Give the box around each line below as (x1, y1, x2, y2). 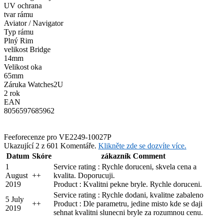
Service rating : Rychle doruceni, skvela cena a (54, 162, 197, 171)
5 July (5, 195, 24, 203)
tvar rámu (4, 10, 33, 18)
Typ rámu (4, 27, 34, 36)
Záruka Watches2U (4, 80, 63, 89)
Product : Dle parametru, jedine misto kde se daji (54, 199, 202, 208)
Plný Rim (4, 36, 33, 45)
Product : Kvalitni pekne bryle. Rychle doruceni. (54, 180, 202, 188)
